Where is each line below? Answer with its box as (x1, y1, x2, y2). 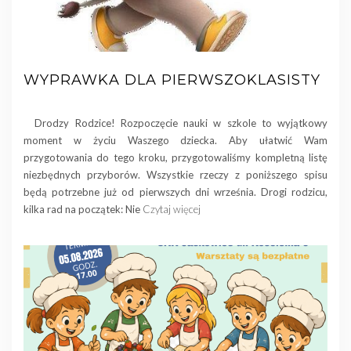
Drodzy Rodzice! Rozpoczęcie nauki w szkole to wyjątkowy (24, 116, 327, 129)
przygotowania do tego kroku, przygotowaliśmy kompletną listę (24, 150, 327, 164)
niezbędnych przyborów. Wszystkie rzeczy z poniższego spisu (24, 168, 327, 181)
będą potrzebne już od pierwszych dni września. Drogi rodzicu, (24, 185, 327, 198)
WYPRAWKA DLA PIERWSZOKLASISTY (24, 71, 320, 89)
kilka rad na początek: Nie (24, 202, 143, 215)
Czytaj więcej (143, 202, 201, 215)
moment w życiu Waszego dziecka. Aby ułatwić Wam (24, 133, 327, 147)
